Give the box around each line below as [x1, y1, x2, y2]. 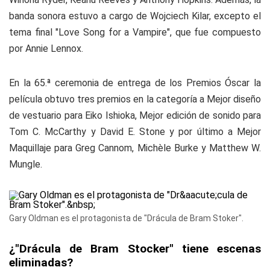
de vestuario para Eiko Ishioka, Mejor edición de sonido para [9, 110, 261, 121]
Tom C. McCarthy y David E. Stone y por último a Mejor [9, 126, 261, 137]
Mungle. [9, 159, 42, 170]
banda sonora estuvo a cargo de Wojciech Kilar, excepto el [9, 10, 261, 22]
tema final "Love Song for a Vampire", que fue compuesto [9, 27, 261, 38]
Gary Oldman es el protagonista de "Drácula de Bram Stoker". [9, 213, 243, 223]
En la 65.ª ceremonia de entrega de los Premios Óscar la [9, 77, 261, 89]
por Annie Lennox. [9, 43, 83, 54]
